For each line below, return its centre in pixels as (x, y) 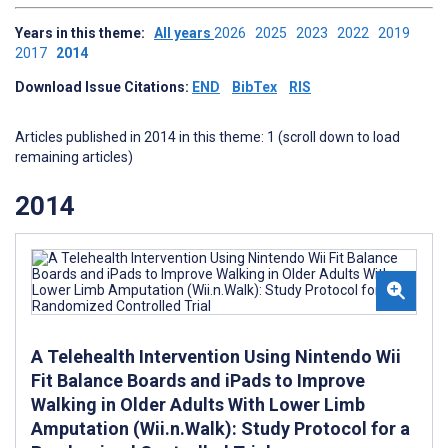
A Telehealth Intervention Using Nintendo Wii (216, 356)
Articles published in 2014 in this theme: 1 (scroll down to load (207, 137)
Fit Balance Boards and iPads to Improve (198, 380)
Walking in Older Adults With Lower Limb (198, 404)
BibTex (254, 87)
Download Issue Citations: (103, 87)
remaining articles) (74, 157)
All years (184, 33)
